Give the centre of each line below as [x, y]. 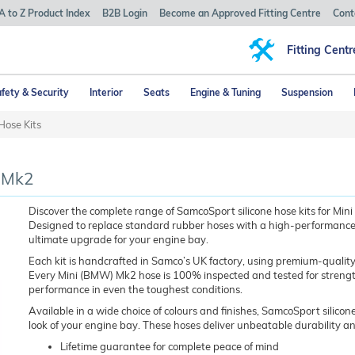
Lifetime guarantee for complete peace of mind [169, 346]
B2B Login [125, 13]
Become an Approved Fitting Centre [240, 13]
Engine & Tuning [225, 92]
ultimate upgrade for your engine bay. [118, 239]
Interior [106, 92]
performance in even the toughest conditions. [135, 289]
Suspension [307, 92]
